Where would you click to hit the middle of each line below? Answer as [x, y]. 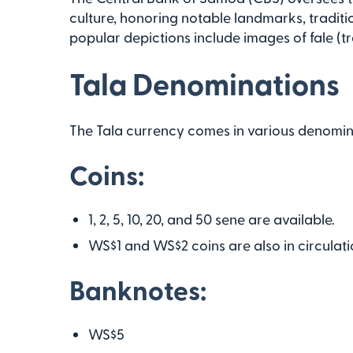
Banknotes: [138, 289]
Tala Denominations [204, 83]
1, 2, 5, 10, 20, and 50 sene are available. [212, 219]
